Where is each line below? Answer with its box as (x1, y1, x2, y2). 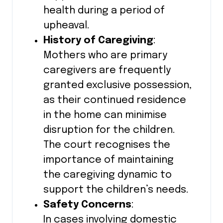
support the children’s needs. (43, 184, 189, 195)
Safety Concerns (43, 199, 131, 210)
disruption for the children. (43, 124, 175, 135)
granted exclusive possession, (43, 80, 192, 91)
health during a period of (43, 5, 165, 16)
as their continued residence (43, 95, 186, 106)
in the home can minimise (43, 110, 167, 120)
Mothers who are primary (43, 50, 167, 61)
